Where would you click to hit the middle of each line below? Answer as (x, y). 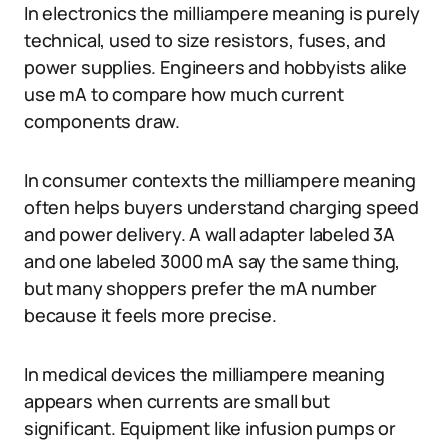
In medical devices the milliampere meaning (204, 374)
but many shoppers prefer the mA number (201, 288)
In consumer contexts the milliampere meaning (220, 180)
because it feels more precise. (150, 315)
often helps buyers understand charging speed (222, 207)
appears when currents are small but (177, 401)
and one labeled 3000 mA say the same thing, (212, 261)
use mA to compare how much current (184, 94)
